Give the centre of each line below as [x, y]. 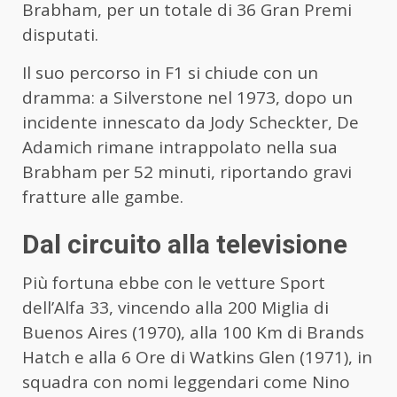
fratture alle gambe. [103, 197]
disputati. [60, 35]
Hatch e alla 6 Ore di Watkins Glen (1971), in [197, 358]
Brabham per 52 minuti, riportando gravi [187, 172]
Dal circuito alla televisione [185, 245]
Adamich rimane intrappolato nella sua [180, 148]
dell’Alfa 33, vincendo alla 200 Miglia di [175, 308]
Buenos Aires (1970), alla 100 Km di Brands [193, 333]
